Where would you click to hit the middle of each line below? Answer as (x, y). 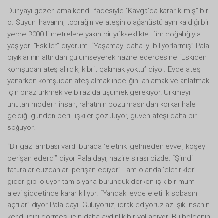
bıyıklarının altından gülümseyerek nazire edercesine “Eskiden (107, 57)
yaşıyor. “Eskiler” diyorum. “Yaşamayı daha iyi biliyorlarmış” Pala (108, 45)
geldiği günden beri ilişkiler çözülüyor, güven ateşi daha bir (102, 116)
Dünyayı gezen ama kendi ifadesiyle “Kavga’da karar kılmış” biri (109, 10)
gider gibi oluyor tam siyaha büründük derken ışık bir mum (101, 181)
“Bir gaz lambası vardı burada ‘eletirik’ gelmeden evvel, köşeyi (107, 146)
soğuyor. (21, 127)
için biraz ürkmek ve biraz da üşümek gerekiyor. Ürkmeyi (99, 92)
